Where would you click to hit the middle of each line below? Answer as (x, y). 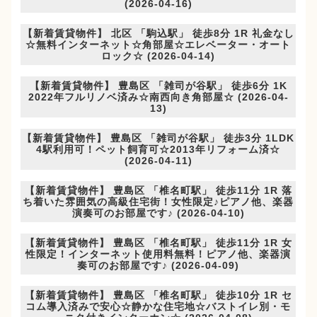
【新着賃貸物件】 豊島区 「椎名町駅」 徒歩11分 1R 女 (158, 243)
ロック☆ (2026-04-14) (158, 56)
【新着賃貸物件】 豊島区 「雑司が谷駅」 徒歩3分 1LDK (158, 138)
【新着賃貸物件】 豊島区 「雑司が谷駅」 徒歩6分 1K (158, 86)
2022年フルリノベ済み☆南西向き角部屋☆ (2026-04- (158, 97)
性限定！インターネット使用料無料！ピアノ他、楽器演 (158, 254)
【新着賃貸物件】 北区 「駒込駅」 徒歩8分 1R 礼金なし (158, 34)
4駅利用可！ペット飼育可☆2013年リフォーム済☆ (158, 150)
